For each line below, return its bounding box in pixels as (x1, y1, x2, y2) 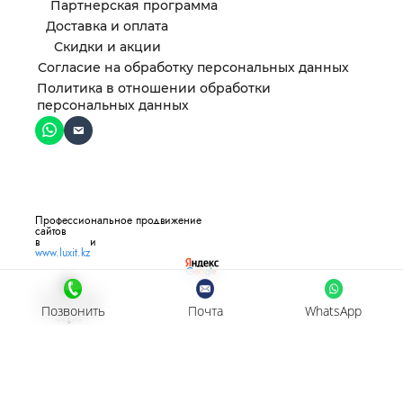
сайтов (35, 222, 66, 239)
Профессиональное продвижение (35, 211, 201, 228)
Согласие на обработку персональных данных (37, 58, 349, 76)
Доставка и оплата (45, 17, 168, 34)
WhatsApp (305, 302, 363, 319)
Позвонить (40, 302, 105, 319)
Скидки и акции (53, 38, 161, 55)
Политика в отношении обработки (37, 79, 271, 96)
